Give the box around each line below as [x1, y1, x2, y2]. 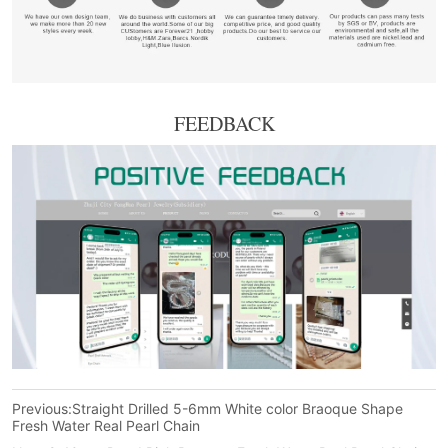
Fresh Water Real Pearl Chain [12, 416, 201, 434]
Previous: [12, 399, 73, 417]
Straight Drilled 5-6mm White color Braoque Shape [72, 399, 404, 417]
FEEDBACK [173, 110, 275, 138]
